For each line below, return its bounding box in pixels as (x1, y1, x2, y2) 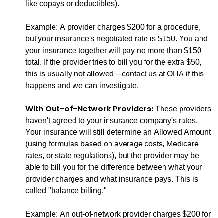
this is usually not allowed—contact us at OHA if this (25, 70, 204, 78)
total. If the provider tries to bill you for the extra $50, (25, 58, 201, 66)
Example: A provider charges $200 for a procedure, (25, 23, 200, 31)
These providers (153, 105, 211, 113)
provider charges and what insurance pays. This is (25, 175, 198, 183)
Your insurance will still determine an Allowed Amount (25, 128, 211, 136)
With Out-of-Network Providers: (25, 103, 153, 114)
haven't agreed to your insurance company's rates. (25, 116, 198, 125)
